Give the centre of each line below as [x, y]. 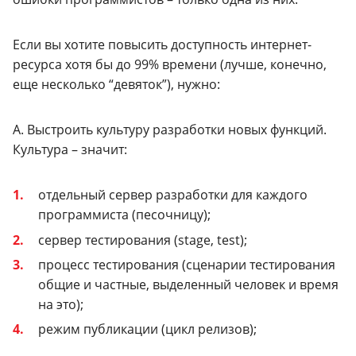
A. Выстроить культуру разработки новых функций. [170, 130]
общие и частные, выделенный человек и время [188, 284]
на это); [61, 304]
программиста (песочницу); [124, 215]
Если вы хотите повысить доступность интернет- [162, 45]
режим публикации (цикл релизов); [147, 329]
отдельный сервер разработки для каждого [173, 195]
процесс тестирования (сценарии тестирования [187, 264]
